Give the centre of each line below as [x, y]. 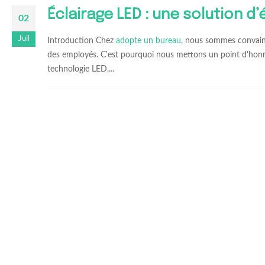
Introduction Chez [82, 41]
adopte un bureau [148, 41]
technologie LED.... [81, 69]
